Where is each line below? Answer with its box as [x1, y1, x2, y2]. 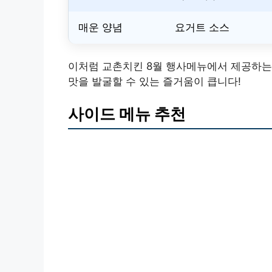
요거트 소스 [175, 21, 229, 33]
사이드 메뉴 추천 [68, 104, 186, 123]
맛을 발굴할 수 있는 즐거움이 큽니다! [68, 75, 241, 88]
